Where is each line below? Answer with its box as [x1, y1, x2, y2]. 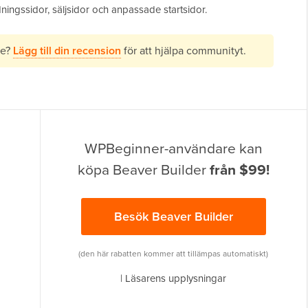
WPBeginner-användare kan [84, 137, 263, 159]
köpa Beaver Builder [77, 159, 210, 180]
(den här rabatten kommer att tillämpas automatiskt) [78, 247, 269, 260]
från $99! [209, 159, 269, 181]
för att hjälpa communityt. [121, 43, 246, 58]
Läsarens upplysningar [125, 271, 227, 286]
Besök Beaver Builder [113, 208, 233, 225]
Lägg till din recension [13, 43, 121, 59]
